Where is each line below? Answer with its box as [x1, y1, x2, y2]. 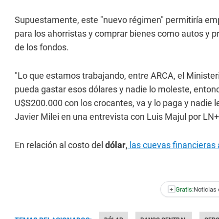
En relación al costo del [15, 140, 105, 150]
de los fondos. [15, 42, 69, 52]
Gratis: [175, 185, 194, 193]
